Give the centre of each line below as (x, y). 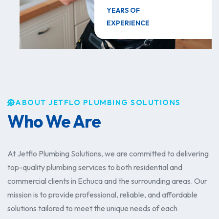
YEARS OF (123, 11)
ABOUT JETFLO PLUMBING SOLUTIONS (98, 103)
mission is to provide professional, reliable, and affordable (102, 195)
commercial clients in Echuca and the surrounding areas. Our (107, 181)
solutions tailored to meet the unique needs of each (92, 208)
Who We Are (54, 121)
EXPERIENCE (128, 23)
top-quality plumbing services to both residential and (95, 167)
